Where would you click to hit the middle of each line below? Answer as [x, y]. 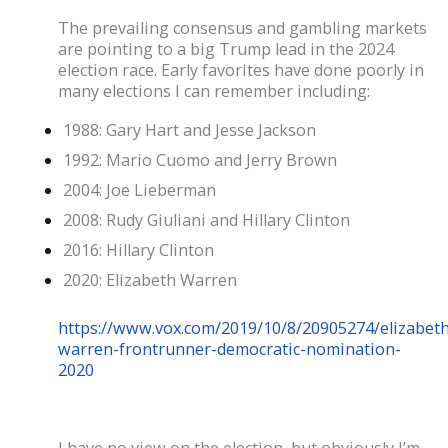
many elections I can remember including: [214, 90]
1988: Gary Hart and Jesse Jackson [189, 129]
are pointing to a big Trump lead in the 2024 [226, 48]
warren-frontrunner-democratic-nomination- [229, 348]
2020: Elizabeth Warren [150, 279]
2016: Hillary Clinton [138, 249]
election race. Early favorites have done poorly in [241, 69]
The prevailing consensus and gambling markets [242, 27]
